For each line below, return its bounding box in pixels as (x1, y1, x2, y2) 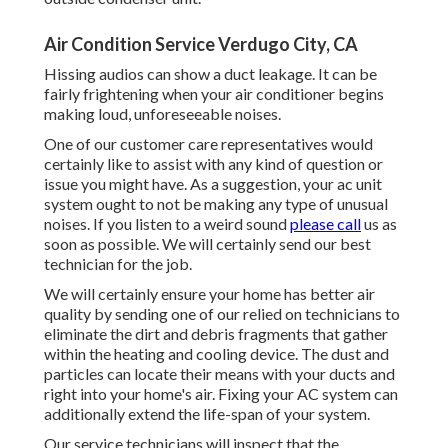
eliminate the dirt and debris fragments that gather (44, 324, 388, 344)
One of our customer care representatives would (44, 134, 373, 154)
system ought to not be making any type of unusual (44, 194, 388, 214)
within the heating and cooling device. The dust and (44, 344, 389, 364)
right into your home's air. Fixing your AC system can (44, 384, 398, 404)
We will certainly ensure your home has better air (44, 284, 375, 304)
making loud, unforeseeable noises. (44, 104, 281, 124)
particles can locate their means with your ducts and (44, 364, 395, 384)
